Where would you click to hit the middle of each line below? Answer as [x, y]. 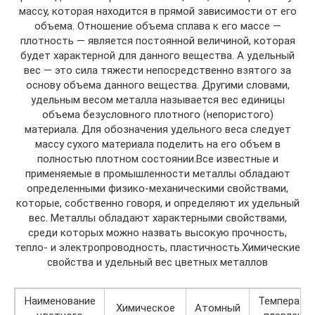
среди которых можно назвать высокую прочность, [157, 233]
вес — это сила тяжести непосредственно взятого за [157, 70]
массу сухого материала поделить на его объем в [157, 144]
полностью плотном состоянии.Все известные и [157, 159]
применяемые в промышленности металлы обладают [157, 174]
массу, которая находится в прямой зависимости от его [157, 11]
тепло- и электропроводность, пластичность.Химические [157, 247]
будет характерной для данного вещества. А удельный [157, 56]
